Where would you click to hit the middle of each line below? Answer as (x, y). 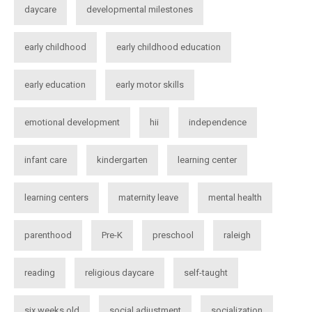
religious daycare (119, 273)
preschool (173, 235)
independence (218, 122)
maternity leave (148, 197)
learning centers (56, 197)
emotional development (72, 122)
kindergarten (122, 160)
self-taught (206, 273)
